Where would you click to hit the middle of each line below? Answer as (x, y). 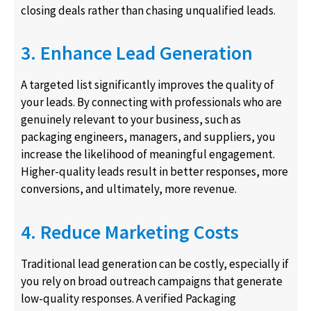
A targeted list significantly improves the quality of (148, 85)
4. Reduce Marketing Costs (130, 232)
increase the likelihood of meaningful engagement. (148, 154)
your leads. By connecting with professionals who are (151, 102)
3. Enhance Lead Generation (137, 53)
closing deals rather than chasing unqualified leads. (148, 10)
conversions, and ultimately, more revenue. (129, 189)
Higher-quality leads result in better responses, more (154, 172)
